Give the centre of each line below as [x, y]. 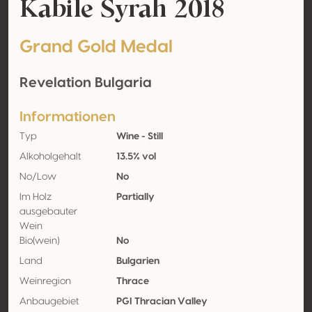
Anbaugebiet [49, 302]
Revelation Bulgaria [86, 83]
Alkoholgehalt [50, 157]
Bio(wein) [39, 241]
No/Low [38, 177]
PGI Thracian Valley [162, 302]
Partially [135, 197]
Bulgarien [138, 261]
